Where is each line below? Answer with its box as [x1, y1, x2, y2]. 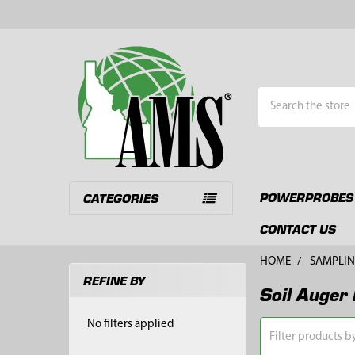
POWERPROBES [259, 188, 353, 205]
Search [258, 90, 292, 102]
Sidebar [68, 288, 135, 314]
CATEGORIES [82, 189, 158, 206]
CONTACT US [259, 219, 336, 237]
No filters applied [87, 318, 174, 330]
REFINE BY [82, 272, 145, 289]
